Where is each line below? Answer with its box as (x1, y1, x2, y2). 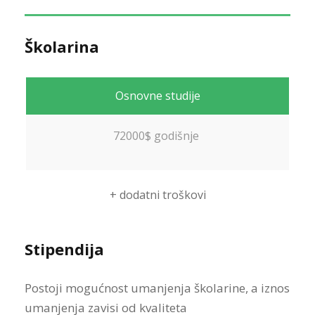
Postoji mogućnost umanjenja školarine (25, 279, 245, 296)
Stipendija (25, 238, 104, 259)
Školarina (25, 35, 99, 57)
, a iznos (245, 279, 290, 296)
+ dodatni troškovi (109, 186, 206, 202)
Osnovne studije (115, 87, 200, 103)
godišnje (154, 127, 202, 143)
